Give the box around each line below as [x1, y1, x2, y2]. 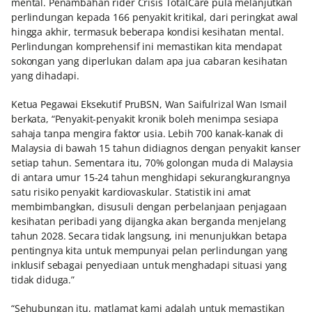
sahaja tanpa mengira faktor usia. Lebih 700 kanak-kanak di [11, 127, 283, 140]
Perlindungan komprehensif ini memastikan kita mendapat [11, 40, 282, 53]
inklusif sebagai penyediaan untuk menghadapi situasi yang [11, 258, 288, 272]
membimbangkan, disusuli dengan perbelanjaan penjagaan [11, 200, 287, 213]
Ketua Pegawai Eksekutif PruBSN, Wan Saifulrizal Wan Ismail [11, 97, 287, 111]
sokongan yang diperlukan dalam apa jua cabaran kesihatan [11, 54, 288, 68]
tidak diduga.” [11, 273, 75, 286]
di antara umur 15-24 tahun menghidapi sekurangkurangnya [11, 171, 291, 184]
